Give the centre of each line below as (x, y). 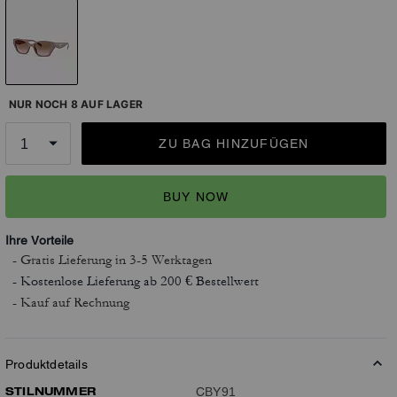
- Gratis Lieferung (64, 260)
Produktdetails (47, 364)
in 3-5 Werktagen (163, 260)
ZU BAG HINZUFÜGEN (234, 144)
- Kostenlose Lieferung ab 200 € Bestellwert (136, 281)
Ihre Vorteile (39, 240)
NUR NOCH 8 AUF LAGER (76, 104)
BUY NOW (196, 196)
